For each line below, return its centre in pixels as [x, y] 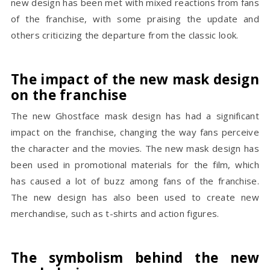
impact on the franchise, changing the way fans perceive [135, 132]
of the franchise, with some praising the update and [135, 19]
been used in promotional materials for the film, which [135, 165]
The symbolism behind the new [135, 258]
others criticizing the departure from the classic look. [125, 35]
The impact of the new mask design [135, 79]
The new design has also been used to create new [135, 197]
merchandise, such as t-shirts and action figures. [115, 213]
